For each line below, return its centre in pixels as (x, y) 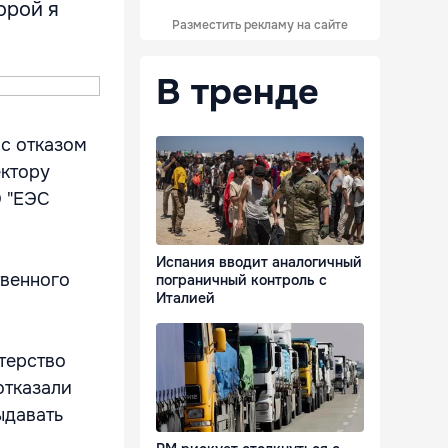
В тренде (237, 92)
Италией (185, 298)
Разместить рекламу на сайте (260, 25)
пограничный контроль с (241, 280)
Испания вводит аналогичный (259, 262)
